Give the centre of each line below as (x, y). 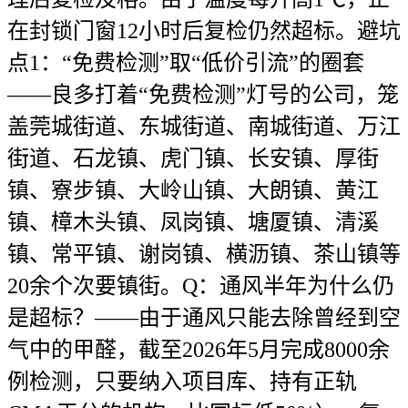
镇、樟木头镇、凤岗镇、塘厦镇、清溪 (193, 222)
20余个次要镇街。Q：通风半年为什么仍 (201, 286)
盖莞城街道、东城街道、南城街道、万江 (204, 127)
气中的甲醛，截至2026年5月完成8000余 (199, 350)
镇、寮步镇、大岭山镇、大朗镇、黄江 (193, 190)
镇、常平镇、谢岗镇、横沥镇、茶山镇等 (204, 254)
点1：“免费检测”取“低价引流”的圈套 (186, 63)
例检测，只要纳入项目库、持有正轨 (182, 382)
